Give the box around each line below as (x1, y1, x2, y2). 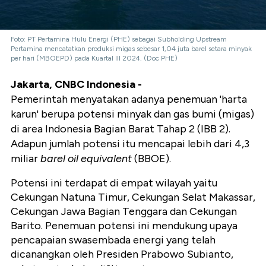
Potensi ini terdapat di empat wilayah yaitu (11, 176, 217, 190)
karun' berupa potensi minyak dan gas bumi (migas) (11, 107, 254, 121)
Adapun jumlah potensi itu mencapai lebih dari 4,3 (11, 137, 249, 151)
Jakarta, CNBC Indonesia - (11, 78, 142, 91)
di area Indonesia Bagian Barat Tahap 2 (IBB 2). (11, 122, 230, 136)
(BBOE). (132, 152, 171, 166)
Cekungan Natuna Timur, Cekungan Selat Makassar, (11, 191, 255, 204)
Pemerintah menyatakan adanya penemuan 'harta (11, 93, 247, 106)
